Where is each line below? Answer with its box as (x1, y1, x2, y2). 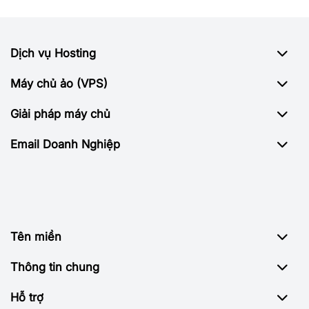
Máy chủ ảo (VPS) (10, 77, 108, 91)
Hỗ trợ (10, 290, 43, 305)
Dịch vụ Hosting (10, 46, 96, 61)
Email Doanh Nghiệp (10, 137, 120, 152)
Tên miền (10, 230, 61, 244)
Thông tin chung (10, 260, 99, 275)
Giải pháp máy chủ (10, 107, 110, 121)
